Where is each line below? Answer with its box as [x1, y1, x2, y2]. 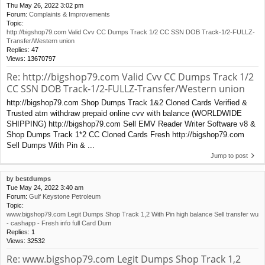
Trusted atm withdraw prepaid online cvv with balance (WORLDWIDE [7, 109, 242, 118]
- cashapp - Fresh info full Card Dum [7, 219, 111, 227]
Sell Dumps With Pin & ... [7, 141, 95, 150]
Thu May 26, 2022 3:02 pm [7, 2, 83, 9]
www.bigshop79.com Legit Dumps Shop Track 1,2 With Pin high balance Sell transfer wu [7, 211, 258, 218]
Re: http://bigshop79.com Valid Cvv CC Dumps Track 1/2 [7, 70, 254, 84]
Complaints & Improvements [29, 11, 110, 18]
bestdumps [15, 175, 51, 183]
